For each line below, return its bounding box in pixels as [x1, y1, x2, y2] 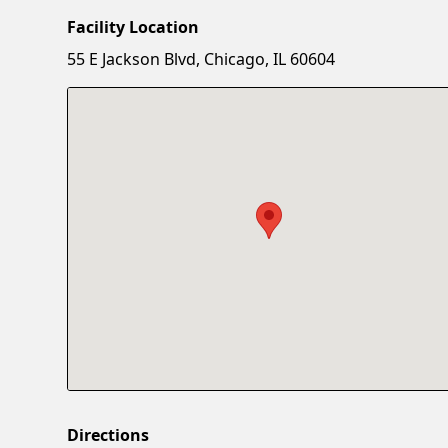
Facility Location [67, 15, 200, 38]
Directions [67, 423, 150, 446]
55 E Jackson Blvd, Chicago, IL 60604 [67, 47, 336, 70]
